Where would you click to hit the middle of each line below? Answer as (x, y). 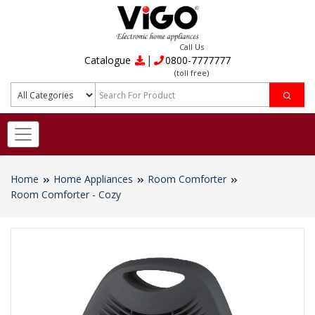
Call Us (192, 47)
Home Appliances (93, 179)
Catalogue (109, 60)
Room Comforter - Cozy (66, 195)
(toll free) (192, 73)
